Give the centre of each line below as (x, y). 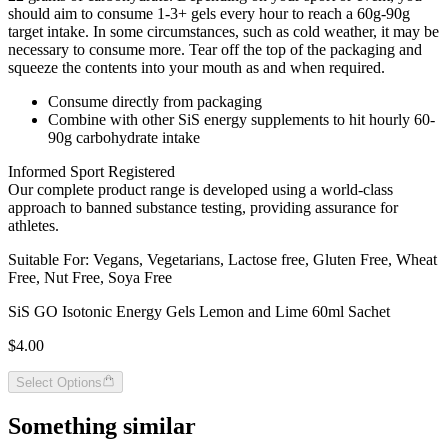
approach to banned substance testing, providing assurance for (203, 208)
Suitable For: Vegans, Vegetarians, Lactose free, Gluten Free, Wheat (222, 260)
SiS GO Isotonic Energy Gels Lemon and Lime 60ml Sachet (199, 312)
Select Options (59, 383)
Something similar (102, 426)
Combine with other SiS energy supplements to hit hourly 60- (241, 120)
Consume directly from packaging (155, 102)
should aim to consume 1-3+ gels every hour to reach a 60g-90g (209, 14)
